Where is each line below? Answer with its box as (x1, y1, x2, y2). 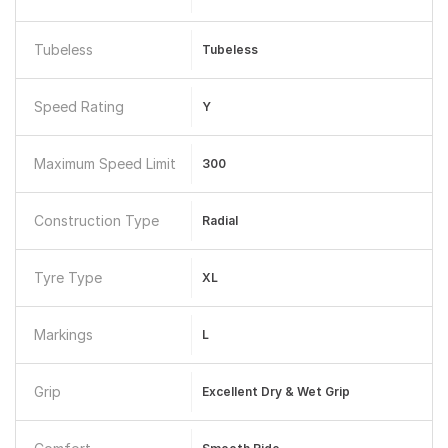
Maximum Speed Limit (34, 155, 176, 172)
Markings (34, 326, 93, 343)
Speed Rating (34, 98, 124, 115)
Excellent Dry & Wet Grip (201, 384, 350, 399)
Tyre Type (34, 269, 102, 286)
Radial (201, 213, 238, 228)
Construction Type (34, 212, 159, 229)
